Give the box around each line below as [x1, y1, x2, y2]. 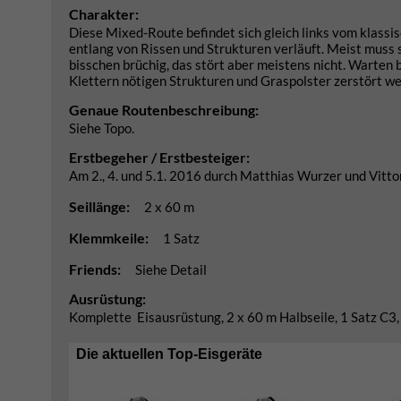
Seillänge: [69, 198, 132, 215]
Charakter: [69, 5, 139, 22]
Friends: [69, 260, 124, 277]
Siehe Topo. [69, 120, 134, 136]
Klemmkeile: [69, 229, 151, 246]
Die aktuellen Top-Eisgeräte [76, 346, 262, 362]
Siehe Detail [135, 261, 207, 277]
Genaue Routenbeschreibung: [69, 101, 259, 118]
